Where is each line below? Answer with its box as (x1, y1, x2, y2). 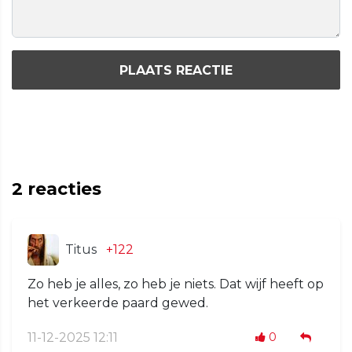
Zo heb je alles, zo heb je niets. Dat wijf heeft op (27, 277, 324, 292)
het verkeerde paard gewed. (27, 295, 208, 311)
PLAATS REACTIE (119, 62, 233, 78)
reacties (23, 178, 101, 200)
